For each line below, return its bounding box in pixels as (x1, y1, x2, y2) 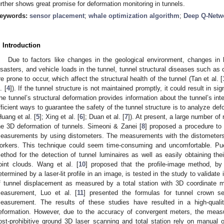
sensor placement (29, 11, 84, 19)
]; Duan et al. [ (82, 112, 124, 120)
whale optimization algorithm (88, 11, 179, 19)
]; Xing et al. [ (39, 112, 79, 120)
